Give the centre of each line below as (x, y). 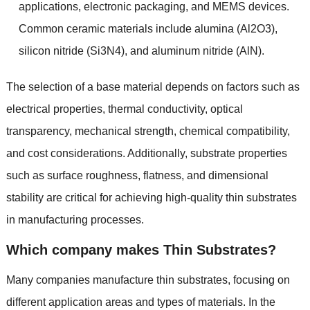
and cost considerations (64, 153)
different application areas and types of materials (124, 302)
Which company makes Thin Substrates (137, 249)
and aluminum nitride (181, 51)
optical (226, 109)
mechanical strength (124, 131)
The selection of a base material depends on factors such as (153, 86)
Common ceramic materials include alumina (126, 28)
